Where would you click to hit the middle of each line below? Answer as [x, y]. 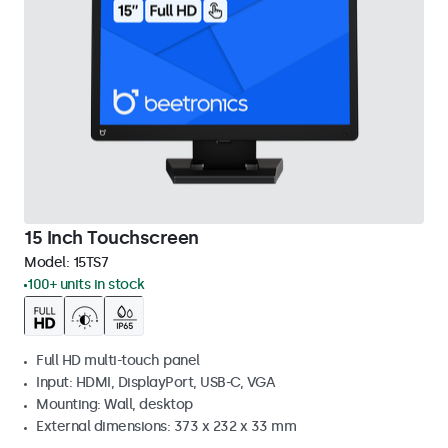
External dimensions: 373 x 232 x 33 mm [166, 426]
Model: [48, 262]
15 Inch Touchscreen [111, 238]
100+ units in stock [86, 284]
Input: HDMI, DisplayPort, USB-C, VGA [155, 382]
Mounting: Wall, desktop [114, 404]
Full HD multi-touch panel [118, 360]
